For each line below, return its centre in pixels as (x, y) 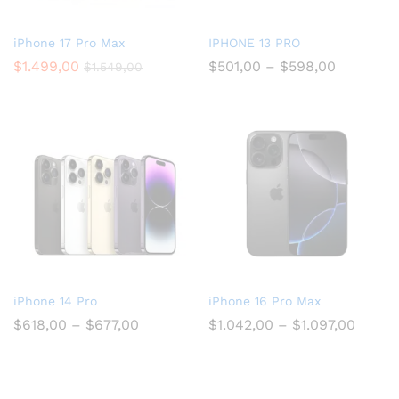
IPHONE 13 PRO (254, 43)
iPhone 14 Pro (55, 301)
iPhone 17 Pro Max (69, 43)
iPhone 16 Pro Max (265, 301)
